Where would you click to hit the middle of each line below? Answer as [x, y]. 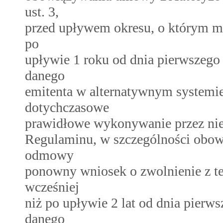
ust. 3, [42, 12]
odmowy [49, 155]
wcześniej [52, 187]
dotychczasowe [67, 107]
